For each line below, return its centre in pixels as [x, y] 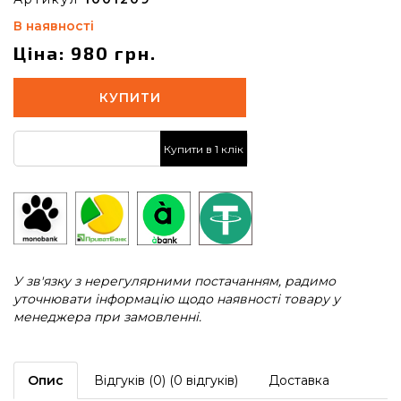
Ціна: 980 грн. [85, 53]
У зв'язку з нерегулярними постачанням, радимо [175, 281]
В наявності [54, 26]
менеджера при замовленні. [107, 317]
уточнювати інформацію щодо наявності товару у [177, 299]
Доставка [299, 380]
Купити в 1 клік [204, 149]
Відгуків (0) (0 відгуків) [166, 380]
